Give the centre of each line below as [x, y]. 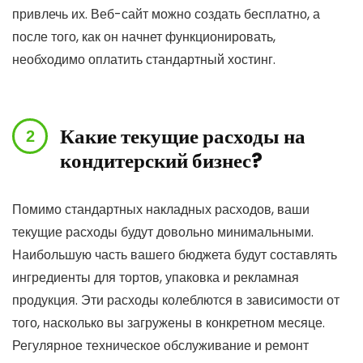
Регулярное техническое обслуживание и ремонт [160, 346]
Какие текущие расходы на [183, 137]
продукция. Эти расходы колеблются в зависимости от [176, 300]
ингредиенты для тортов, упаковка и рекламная [156, 278]
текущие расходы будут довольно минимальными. [163, 232]
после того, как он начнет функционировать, [144, 37]
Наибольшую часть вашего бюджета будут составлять [175, 255]
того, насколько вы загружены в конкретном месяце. [169, 323]
